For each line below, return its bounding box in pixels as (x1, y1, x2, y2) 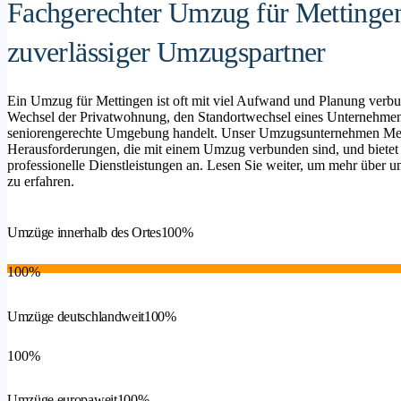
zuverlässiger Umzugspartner (7, 36, 333, 69)
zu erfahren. (7, 174, 74, 190)
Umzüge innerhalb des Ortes (7, 225, 161, 241)
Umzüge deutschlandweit (7, 308, 144, 324)
